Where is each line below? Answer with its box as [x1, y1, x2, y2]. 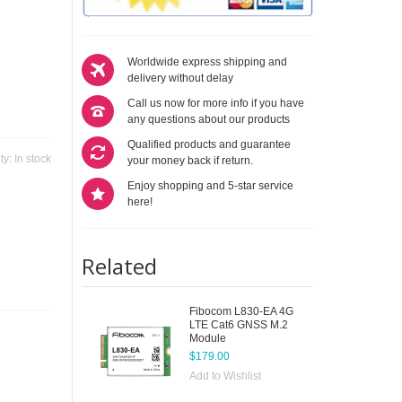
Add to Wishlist [188, 370, 261, 382]
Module [188, 332, 226, 345]
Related [81, 251, 157, 281]
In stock [13, 153, 51, 166]
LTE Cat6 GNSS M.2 [188, 319, 288, 331]
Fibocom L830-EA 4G [188, 305, 293, 318]
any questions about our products [127, 113, 290, 126]
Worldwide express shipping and [127, 56, 287, 68]
